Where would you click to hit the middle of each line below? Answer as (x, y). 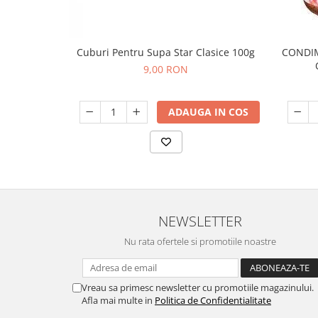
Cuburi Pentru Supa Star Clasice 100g (166, 52)
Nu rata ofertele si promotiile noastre (200, 241)
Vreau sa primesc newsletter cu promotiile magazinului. (198, 287)
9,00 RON (166, 69)
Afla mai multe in (118, 300)
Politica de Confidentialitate (213, 300)
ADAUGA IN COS (208, 112)
